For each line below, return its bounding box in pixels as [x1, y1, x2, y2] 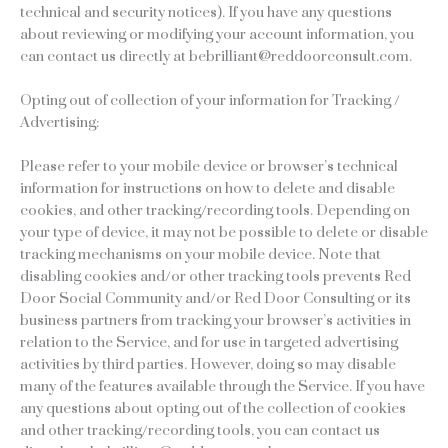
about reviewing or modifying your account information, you [20, 25, 414, 45]
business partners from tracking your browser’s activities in [20, 310, 411, 330]
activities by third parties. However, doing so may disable [20, 354, 396, 374]
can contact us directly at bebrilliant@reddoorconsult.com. [20, 47, 412, 67]
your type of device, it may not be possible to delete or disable [20, 222, 428, 242]
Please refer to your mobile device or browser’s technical [20, 156, 398, 176]
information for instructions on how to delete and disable [20, 178, 395, 198]
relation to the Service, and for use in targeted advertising [20, 332, 398, 352]
